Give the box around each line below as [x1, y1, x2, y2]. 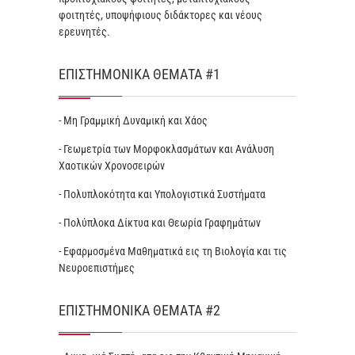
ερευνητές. [59, 25, 110, 38]
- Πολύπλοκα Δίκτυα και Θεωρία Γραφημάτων [59, 216, 261, 229]
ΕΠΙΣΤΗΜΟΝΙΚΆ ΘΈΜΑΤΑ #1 [59, 66, 220, 82]
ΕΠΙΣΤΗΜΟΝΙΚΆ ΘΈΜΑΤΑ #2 [59, 302, 220, 319]
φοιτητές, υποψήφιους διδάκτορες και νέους [59, 9, 262, 21]
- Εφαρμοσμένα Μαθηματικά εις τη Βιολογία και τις [59, 245, 287, 258]
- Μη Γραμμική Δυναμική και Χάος [59, 114, 208, 127]
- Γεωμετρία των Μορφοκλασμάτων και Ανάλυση [59, 143, 274, 155]
